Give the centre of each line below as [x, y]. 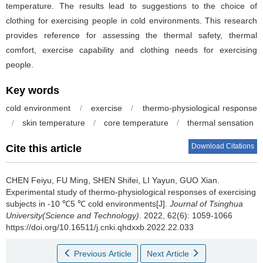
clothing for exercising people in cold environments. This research [131, 21]
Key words [33, 91]
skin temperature [54, 123]
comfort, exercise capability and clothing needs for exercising [131, 50]
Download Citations [223, 146]
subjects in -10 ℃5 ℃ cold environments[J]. [88, 204]
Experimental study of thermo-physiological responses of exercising [131, 192]
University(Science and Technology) [73, 216]
